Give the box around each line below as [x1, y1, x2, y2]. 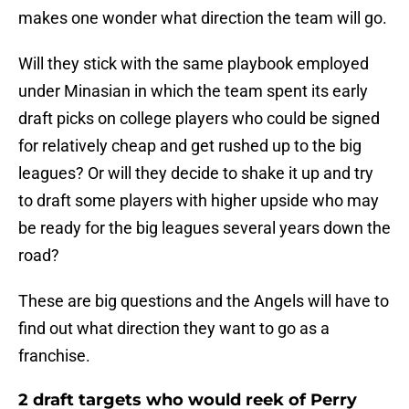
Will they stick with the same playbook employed [18, 54, 369, 74]
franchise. [18, 346, 90, 366]
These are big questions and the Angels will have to [18, 291, 389, 311]
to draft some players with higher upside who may [18, 191, 379, 211]
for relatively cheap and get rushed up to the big [18, 136, 362, 156]
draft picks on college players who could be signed [18, 109, 380, 129]
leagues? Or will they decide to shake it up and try [18, 163, 373, 184]
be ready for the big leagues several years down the [18, 218, 391, 238]
